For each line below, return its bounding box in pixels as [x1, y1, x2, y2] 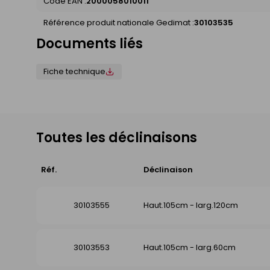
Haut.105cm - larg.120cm [143, 199, 238, 212]
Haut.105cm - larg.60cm [143, 242, 236, 254]
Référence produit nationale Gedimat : [43, 17, 194, 29]
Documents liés [36, 34, 143, 54]
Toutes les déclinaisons [36, 128, 197, 148]
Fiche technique [43, 66, 105, 78]
